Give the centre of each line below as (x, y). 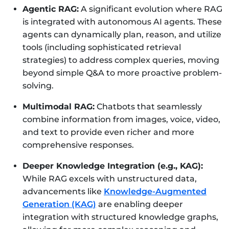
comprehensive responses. (78, 145)
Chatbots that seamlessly (148, 106)
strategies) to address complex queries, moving (121, 60)
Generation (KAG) (59, 204)
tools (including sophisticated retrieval (102, 47)
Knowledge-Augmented (155, 191)
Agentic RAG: (51, 9)
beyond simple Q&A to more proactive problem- (122, 73)
